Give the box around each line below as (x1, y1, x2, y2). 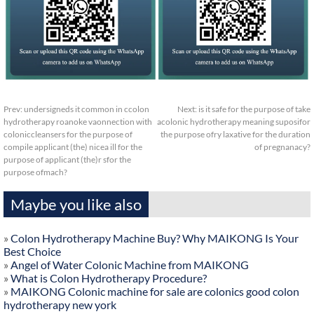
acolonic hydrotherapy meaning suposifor (157, 116, 310, 128)
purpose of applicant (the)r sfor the (4, 154, 131, 165)
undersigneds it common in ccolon (24, 104, 149, 115)
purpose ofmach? (4, 167, 67, 178)
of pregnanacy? (254, 142, 310, 153)
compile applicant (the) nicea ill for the (4, 142, 142, 153)
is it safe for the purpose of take (198, 104, 310, 115)
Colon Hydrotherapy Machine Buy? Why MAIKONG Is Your (11, 231, 299, 245)
